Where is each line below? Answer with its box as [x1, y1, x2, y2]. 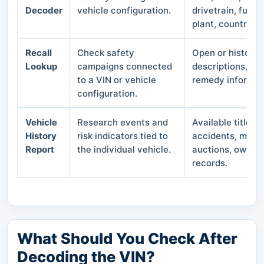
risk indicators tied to [77, 130, 168, 141]
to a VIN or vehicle [77, 74, 156, 85]
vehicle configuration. [77, 4, 171, 16]
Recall [25, 47, 52, 58]
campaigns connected [77, 60, 172, 72]
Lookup [25, 60, 57, 72]
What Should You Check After [17, 229, 237, 247]
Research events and [77, 116, 168, 128]
